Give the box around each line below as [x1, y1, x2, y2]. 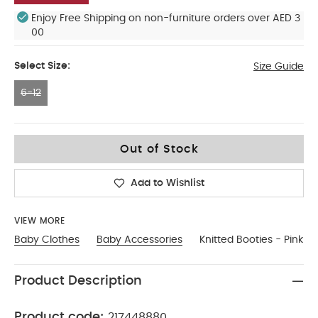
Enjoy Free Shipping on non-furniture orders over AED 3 [31, 13, 300, 23]
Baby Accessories [97, 234, 182, 245]
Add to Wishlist [131, 177, 204, 188]
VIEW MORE [14, 216, 65, 225]
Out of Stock [119, 143, 199, 155]
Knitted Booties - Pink [199, 234, 303, 245]
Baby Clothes [14, 234, 79, 245]
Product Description [14, 274, 142, 287]
